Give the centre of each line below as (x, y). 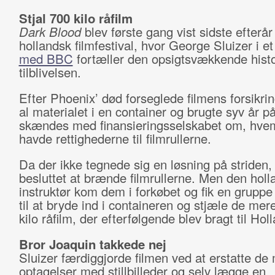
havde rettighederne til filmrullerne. (117, 138)
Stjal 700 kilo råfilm (76, 18)
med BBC (46, 59)
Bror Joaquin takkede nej (92, 244)
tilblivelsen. (52, 72)
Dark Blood (52, 32)
